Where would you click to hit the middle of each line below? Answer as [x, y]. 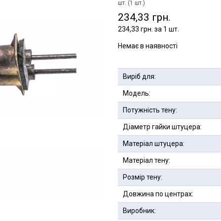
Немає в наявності [148, 46]
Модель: [137, 93]
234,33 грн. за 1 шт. [148, 29]
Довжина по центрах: [158, 194]
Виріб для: [139, 76]
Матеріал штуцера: [154, 144]
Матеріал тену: [147, 160]
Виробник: [139, 211]
